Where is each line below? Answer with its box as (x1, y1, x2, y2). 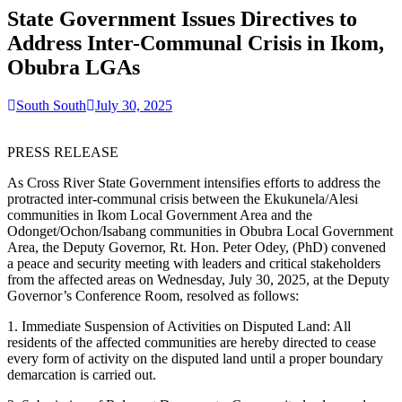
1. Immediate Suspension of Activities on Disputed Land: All (7, 318, 351, 334)
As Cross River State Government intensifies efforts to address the (7, 174, 380, 190)
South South (16, 97, 86, 113)
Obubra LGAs (7, 55, 140, 79)
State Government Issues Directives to (7, 6, 357, 31)
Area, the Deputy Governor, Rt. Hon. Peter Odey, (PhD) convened (7, 239, 386, 255)
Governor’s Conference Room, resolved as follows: (7, 287, 299, 303)
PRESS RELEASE (7, 144, 118, 160)
